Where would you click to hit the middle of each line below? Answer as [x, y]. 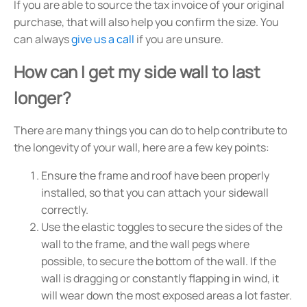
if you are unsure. [179, 39]
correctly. [65, 210]
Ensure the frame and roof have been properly [155, 176]
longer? [42, 98]
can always [42, 39]
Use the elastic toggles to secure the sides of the [162, 227]
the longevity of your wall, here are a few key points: [142, 148]
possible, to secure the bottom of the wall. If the [159, 261]
